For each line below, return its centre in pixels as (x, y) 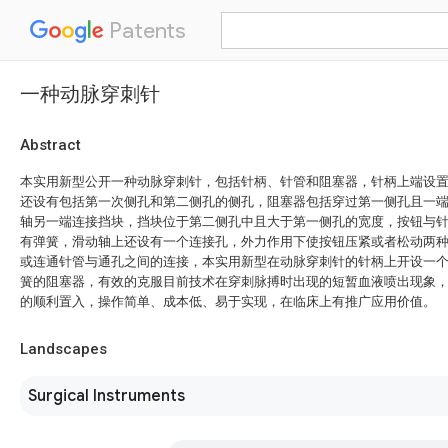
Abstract (50, 145)
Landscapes (63, 349)
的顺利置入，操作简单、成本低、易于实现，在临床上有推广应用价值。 (228, 301)
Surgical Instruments (106, 396)
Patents (145, 30)
